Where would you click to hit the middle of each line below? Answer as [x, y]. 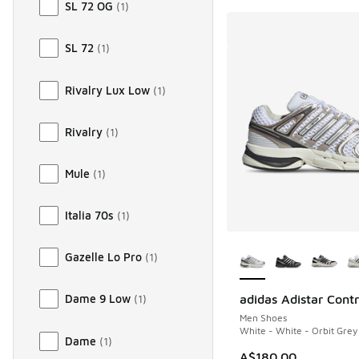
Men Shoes [263, 317]
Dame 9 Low [98, 299]
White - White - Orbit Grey [298, 330]
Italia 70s [89, 216]
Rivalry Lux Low [107, 90]
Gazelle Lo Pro [103, 257]
